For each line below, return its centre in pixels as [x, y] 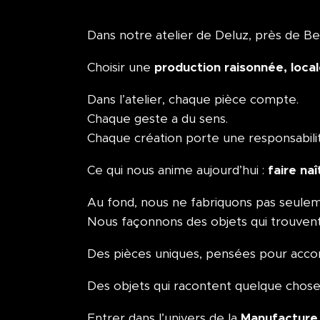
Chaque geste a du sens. [157, 119]
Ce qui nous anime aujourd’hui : [177, 170]
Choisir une [121, 67]
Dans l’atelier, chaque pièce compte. [193, 99]
